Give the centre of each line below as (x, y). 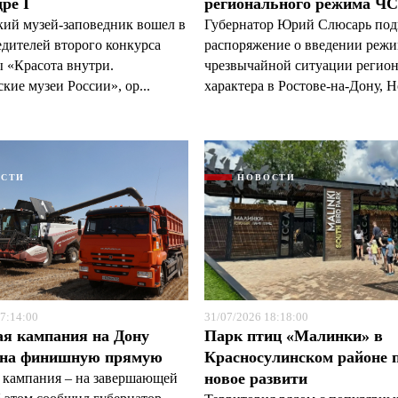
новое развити (256, 378)
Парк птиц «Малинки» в (294, 336)
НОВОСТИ (267, 177)
